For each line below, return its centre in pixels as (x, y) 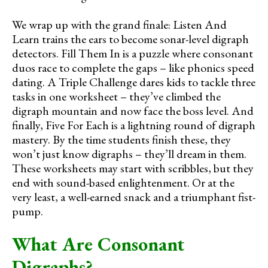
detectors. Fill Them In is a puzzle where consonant (133, 53)
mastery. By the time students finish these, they (121, 139)
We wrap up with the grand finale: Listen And (119, 24)
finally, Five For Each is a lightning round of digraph (134, 125)
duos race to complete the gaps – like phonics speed (133, 67)
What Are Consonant (98, 244)
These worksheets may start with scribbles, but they (133, 168)
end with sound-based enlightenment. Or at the (123, 182)
